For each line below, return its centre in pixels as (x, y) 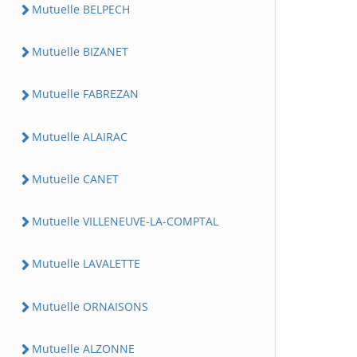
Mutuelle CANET (75, 178)
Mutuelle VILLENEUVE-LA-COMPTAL (125, 221)
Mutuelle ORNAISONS (90, 306)
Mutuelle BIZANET (80, 51)
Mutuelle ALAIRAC (80, 136)
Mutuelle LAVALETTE (86, 264)
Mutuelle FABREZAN (85, 94)
